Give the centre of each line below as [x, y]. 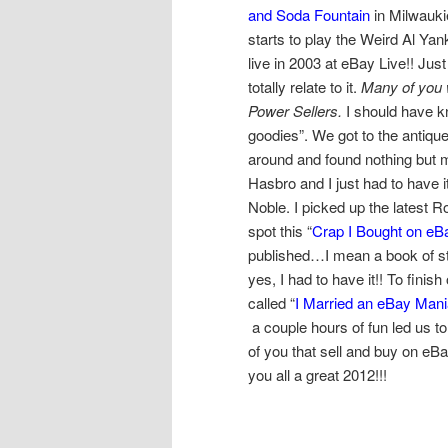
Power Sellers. [295, 110]
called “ [271, 302]
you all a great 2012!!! [317, 374]
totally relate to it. [304, 86]
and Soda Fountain [309, 14]
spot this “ [280, 230]
